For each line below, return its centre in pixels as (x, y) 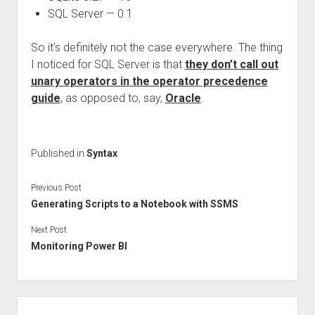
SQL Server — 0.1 (90, 14)
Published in (58, 153)
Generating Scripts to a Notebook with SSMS (134, 204)
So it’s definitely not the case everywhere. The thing (156, 47)
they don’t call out (231, 64)
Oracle (183, 98)
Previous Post (56, 187)
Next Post (49, 230)
